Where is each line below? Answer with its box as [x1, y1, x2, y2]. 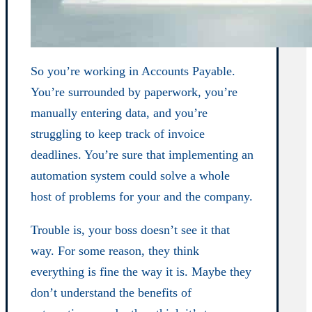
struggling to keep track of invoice [31, 126, 205, 141]
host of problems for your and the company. [31, 189, 253, 203]
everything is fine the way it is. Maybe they [31, 264, 252, 279]
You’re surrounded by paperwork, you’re [31, 84, 238, 99]
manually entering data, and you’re [31, 105, 208, 120]
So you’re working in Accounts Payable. [31, 63, 236, 78]
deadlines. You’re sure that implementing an [31, 147, 254, 162]
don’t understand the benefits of [31, 285, 192, 299]
